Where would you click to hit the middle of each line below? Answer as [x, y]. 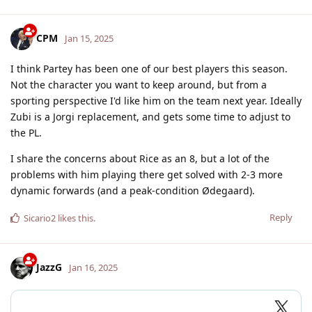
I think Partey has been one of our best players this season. [149, 68]
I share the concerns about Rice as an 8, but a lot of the [140, 158]
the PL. [26, 132]
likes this [75, 218]
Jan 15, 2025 [89, 38]
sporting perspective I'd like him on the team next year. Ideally [156, 100]
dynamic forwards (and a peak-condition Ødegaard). [133, 190]
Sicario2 [40, 218]
